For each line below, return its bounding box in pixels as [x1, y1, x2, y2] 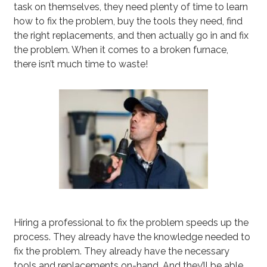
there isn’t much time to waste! [14, 58, 148, 70]
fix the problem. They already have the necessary [14, 246, 230, 257]
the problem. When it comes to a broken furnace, [14, 44, 229, 56]
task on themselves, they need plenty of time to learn [14, 1, 249, 13]
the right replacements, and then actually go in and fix [14, 30, 249, 42]
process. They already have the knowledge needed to [14, 231, 251, 243]
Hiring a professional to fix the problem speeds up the [14, 217, 249, 229]
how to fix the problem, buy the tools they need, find [14, 15, 243, 27]
